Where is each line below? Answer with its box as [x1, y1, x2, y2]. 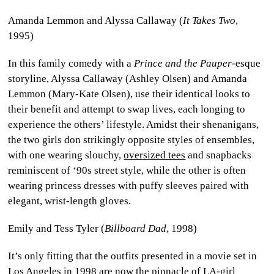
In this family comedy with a [8, 57, 135, 69]
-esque [232, 57, 261, 69]
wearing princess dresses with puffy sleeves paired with [8, 179, 250, 191]
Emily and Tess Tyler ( [8, 222, 105, 234]
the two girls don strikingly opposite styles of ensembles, [8, 133, 255, 146]
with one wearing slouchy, [8, 149, 124, 161]
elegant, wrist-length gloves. [8, 194, 131, 207]
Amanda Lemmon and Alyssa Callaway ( [8, 14, 183, 26]
